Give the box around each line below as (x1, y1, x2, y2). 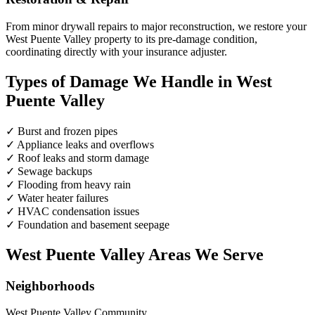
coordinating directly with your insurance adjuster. (6, 46, 227, 58)
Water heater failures (18, 191, 108, 204)
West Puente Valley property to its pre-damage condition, (6, 33, 257, 46)
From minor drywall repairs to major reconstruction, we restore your (6, 20, 307, 33)
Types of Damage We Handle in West (6, 72, 272, 91)
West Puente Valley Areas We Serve (6, 245, 264, 264)
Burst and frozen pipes (18, 124, 117, 137)
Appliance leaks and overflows (17, 138, 154, 150)
